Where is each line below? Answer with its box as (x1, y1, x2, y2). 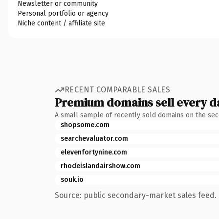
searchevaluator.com (61, 134, 128, 143)
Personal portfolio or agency (18, 9, 109, 18)
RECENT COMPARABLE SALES (65, 85, 171, 94)
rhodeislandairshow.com (61, 161, 140, 170)
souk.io (61, 175, 84, 184)
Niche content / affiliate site (18, 19, 105, 27)
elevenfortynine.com (61, 148, 127, 156)
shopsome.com (61, 120, 109, 129)
